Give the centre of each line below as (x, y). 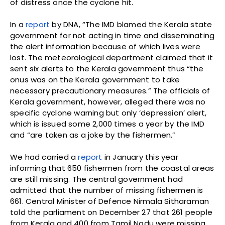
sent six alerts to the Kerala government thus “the (107, 69)
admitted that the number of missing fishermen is (107, 190)
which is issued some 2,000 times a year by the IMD (107, 124)
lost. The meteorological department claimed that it (112, 58)
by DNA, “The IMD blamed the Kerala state (131, 25)
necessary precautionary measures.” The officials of (110, 91)
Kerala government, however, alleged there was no (108, 102)
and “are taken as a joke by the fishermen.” (93, 135)
